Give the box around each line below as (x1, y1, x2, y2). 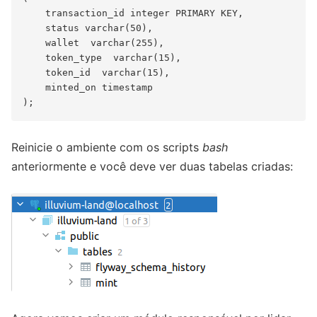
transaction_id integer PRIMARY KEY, (23, 8, 243, 19)
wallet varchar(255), (23, 38, 164, 49)
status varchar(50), (23, 23, 153, 34)
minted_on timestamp (23, 82, 153, 93)
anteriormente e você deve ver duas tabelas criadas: (11, 159, 293, 174)
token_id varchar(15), (23, 67, 170, 79)
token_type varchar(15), (23, 52, 181, 64)
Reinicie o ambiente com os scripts (11, 140, 202, 155)
